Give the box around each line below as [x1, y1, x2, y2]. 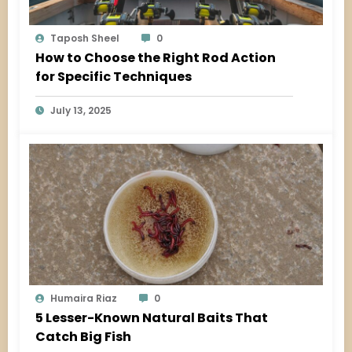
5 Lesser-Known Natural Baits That [35, 308, 268, 327]
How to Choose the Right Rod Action [35, 48, 276, 67]
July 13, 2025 [50, 103, 112, 117]
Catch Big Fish [35, 327, 131, 346]
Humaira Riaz [50, 291, 117, 305]
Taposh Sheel [50, 31, 119, 45]
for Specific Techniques [35, 67, 192, 86]
